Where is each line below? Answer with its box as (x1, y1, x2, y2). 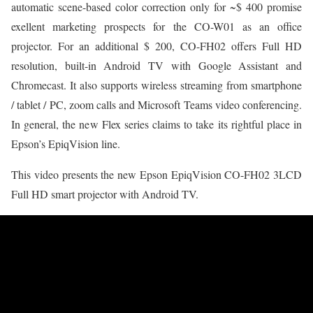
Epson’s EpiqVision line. (11, 136, 120, 152)
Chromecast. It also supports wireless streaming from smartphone (11, 78, 302, 93)
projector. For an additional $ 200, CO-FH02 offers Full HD (11, 38, 302, 54)
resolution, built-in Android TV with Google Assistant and (11, 58, 302, 73)
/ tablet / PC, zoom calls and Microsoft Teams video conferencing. (11, 97, 302, 112)
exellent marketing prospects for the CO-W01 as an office (11, 19, 302, 34)
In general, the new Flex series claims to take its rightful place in (11, 117, 302, 132)
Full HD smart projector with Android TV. (11, 187, 198, 202)
